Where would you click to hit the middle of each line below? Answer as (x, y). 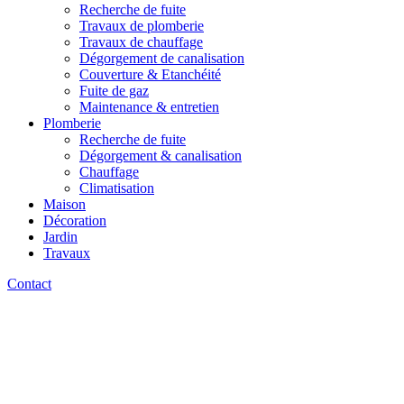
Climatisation (117, 188)
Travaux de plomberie (142, 26)
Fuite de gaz (114, 91)
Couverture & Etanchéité (150, 74)
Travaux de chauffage (141, 42)
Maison (64, 204)
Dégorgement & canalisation (161, 156)
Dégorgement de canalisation (162, 58)
